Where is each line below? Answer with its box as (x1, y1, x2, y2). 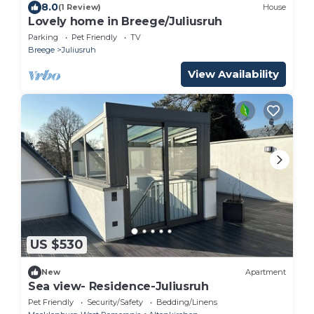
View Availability (188, 67, 279, 81)
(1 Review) (58, 2, 101, 13)
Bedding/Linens (156, 296, 217, 307)
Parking (28, 32, 58, 42)
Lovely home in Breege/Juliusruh (28, 14, 223, 28)
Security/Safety (87, 296, 143, 307)
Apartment (245, 267, 286, 278)
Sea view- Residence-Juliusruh (28, 279, 209, 293)
